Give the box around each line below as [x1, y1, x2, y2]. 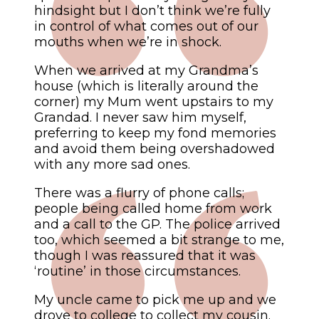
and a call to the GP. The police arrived [34, 216, 281, 233]
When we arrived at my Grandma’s [34, 63, 258, 79]
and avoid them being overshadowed [34, 141, 275, 157]
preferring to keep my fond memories [34, 125, 276, 142]
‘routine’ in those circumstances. [34, 263, 241, 280]
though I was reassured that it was [34, 248, 256, 264]
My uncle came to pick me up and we [34, 292, 276, 308]
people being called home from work [34, 201, 272, 217]
